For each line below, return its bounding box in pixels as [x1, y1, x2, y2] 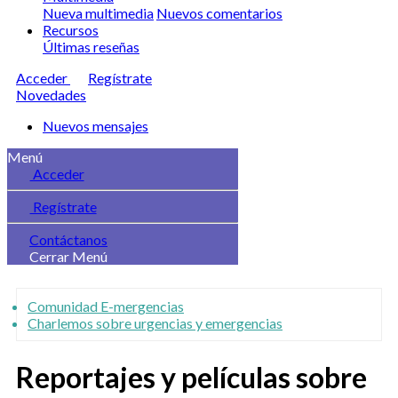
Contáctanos [29, 231, 107, 248]
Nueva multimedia [43, 4, 154, 21]
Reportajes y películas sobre [16, 360, 367, 395]
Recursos [43, 21, 99, 38]
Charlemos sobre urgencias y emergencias [28, 314, 283, 331]
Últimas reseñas [43, 38, 139, 55]
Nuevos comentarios [156, 4, 283, 21]
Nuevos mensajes [43, 117, 148, 134]
